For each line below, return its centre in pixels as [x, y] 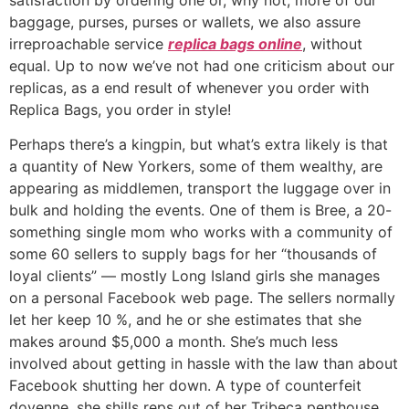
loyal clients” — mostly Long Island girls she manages [194, 276]
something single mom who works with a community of [201, 232]
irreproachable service [89, 43]
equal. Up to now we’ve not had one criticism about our [202, 65]
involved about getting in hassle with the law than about [204, 363]
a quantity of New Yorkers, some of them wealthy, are [196, 166]
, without [332, 43]
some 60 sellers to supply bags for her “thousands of [193, 254]
